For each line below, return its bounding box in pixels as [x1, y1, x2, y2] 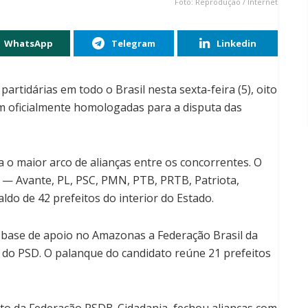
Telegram [111, 36, 155, 49]
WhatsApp [4, 36, 53, 49]
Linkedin [216, 36, 256, 49]
